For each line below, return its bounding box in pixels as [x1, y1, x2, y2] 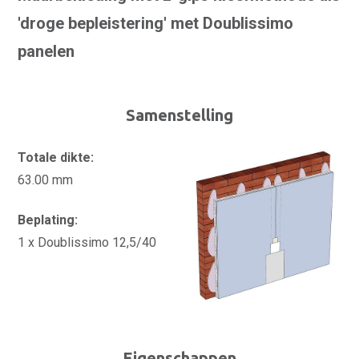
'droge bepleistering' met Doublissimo [18, 14, 293, 33]
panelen [18, 42, 75, 61]
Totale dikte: [18, 150, 94, 165]
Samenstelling [126, 106, 233, 124]
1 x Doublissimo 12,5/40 [18, 235, 156, 250]
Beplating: [18, 212, 78, 228]
